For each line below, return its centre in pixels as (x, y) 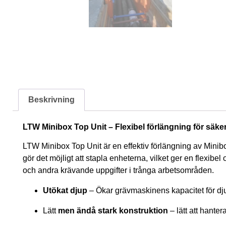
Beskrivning (52, 99)
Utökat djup (65, 191)
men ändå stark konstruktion (113, 211)
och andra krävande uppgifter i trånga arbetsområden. (118, 171)
